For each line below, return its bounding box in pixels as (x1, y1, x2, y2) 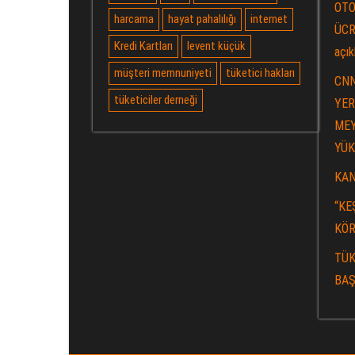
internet (250, 12, 288, 26)
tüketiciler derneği (114, 93, 197, 107)
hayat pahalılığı (168, 12, 236, 26)
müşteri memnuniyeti (114, 66, 212, 80)
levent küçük (187, 39, 246, 53)
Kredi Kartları (114, 39, 173, 53)
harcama (114, 12, 154, 26)
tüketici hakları (226, 66, 295, 80)
